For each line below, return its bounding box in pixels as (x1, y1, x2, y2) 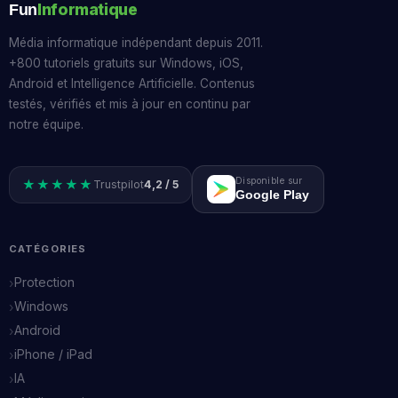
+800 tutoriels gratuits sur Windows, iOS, (9, 55, 243, 70)
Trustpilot (93, 178, 144, 192)
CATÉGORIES (9, 242, 87, 255)
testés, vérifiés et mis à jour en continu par (9, 96, 251, 111)
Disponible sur (235, 175, 303, 187)
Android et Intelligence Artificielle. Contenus (9, 76, 255, 91)
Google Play (235, 187, 309, 203)
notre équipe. (9, 116, 84, 131)
